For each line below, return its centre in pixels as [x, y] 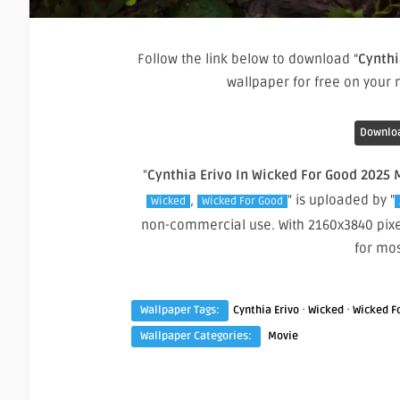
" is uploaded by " [341, 200]
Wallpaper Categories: [196, 337]
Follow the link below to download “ [248, 59]
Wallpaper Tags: [180, 311]
